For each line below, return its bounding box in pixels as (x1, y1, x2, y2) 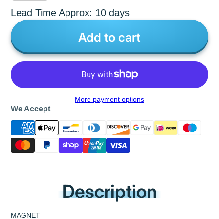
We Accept (11, 104, 51, 113)
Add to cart (78, 29, 141, 44)
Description (62, 180, 157, 203)
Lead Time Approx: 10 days (11, 7, 130, 19)
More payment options (75, 95, 144, 103)
